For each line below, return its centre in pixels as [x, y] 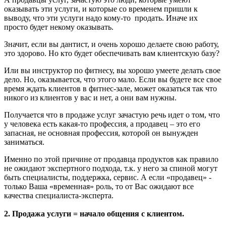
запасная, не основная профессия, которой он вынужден [101, 133]
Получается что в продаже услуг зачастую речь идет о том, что [112, 115]
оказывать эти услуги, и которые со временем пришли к [101, 9]
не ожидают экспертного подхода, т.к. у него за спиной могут [111, 168]
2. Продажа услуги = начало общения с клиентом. [94, 213]
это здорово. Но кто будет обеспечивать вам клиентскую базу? [113, 53]
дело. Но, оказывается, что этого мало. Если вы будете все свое [113, 79]
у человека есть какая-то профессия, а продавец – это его [102, 124]
